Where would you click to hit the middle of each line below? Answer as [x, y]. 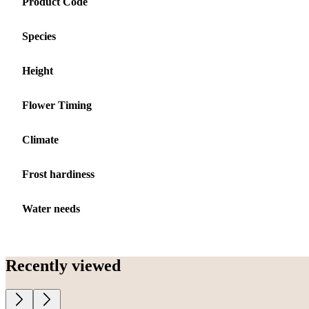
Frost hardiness [58, 174]
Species [39, 36]
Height [38, 70]
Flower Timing [57, 105]
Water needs [51, 208]
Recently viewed [63, 265]
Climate [40, 139]
